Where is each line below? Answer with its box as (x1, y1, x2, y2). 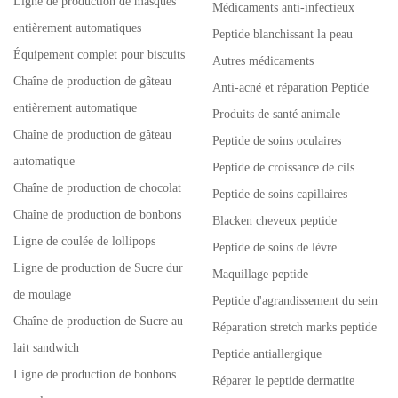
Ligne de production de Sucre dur (13, 261, 183, 275)
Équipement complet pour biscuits (13, 48, 185, 61)
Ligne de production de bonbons (13, 368, 176, 381)
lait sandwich (13, 341, 79, 354)
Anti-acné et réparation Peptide (212, 81, 369, 94)
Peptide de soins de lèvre (212, 241, 337, 254)
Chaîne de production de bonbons (13, 208, 181, 221)
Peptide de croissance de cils (212, 161, 354, 174)
